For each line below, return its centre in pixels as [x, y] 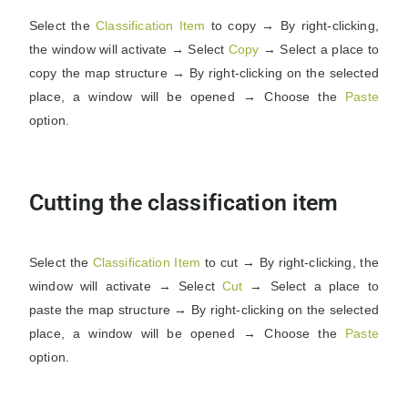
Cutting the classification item [184, 203]
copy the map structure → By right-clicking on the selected [204, 73]
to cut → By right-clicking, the [290, 262]
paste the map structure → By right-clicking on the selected [204, 310]
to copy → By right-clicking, [292, 25]
